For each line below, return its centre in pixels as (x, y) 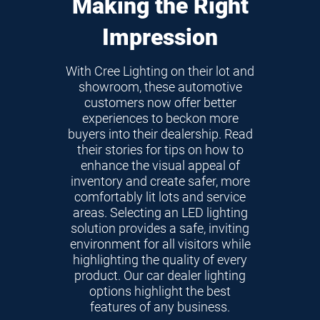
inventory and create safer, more (160, 181)
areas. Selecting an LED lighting (160, 212)
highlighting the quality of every (160, 260)
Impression (160, 37)
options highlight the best (160, 291)
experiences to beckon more (160, 118)
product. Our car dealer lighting (160, 275)
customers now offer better (160, 102)
